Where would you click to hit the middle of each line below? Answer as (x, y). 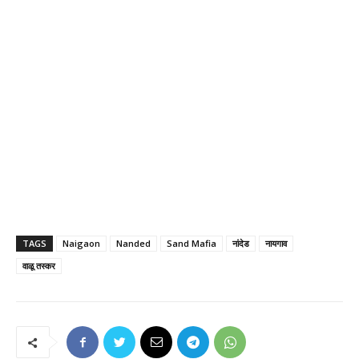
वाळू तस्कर (39, 266)
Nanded (133, 244)
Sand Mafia (192, 244)
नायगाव (276, 244)
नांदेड (241, 244)
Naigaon (81, 244)
